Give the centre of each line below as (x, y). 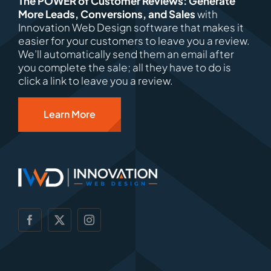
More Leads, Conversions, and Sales (106, 14)
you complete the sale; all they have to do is (124, 67)
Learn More (69, 114)
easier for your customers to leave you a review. (134, 41)
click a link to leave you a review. (95, 81)
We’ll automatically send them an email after (126, 54)
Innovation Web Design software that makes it (131, 28)
